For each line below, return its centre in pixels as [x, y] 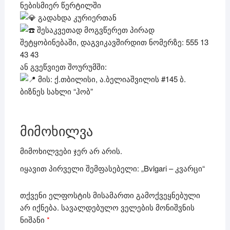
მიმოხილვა [56, 132]
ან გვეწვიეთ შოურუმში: [63, 67]
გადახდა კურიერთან [76, 17]
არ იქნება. [39, 207]
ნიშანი [33, 219]
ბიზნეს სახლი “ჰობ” [56, 91]
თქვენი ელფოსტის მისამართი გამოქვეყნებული [110, 195]
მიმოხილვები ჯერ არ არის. [71, 151]
